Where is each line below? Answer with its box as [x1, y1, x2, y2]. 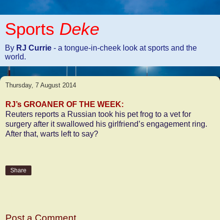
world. [5, 53, 26, 61]
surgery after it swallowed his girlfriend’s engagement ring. [5, 119, 207, 128]
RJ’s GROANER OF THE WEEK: [5, 100, 124, 109]
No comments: [5, 191, 67, 202]
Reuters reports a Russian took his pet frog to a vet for [5, 110, 191, 118]
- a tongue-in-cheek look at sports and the [54, 44, 197, 52]
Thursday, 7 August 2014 [5, 82, 76, 89]
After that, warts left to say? [5, 129, 98, 138]
